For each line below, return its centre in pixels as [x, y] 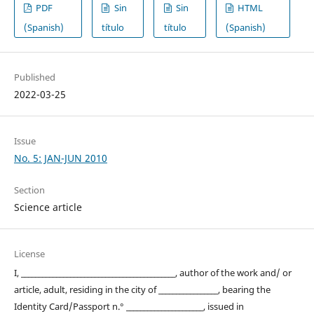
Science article [48, 207]
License [29, 254]
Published [34, 77]
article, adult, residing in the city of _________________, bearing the [142, 290]
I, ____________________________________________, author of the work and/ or [152, 273]
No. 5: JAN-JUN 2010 [60, 158]
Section [29, 190]
